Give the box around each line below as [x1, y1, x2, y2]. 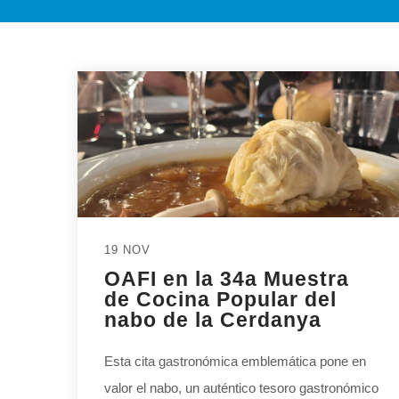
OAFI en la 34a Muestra [104, 267, 349, 291]
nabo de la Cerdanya [104, 308, 322, 332]
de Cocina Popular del [104, 288, 337, 312]
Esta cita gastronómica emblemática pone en [104, 354, 366, 370]
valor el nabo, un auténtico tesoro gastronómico [104, 380, 379, 396]
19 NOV [104, 243, 151, 257]
